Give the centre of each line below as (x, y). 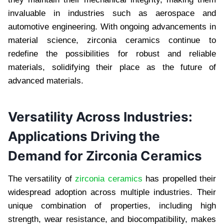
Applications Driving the (84, 136)
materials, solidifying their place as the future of (112, 67)
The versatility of (42, 178)
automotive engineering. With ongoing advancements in (112, 26)
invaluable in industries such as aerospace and (112, 13)
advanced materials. (46, 80)
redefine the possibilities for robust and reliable (112, 53)
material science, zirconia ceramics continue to (112, 40)
